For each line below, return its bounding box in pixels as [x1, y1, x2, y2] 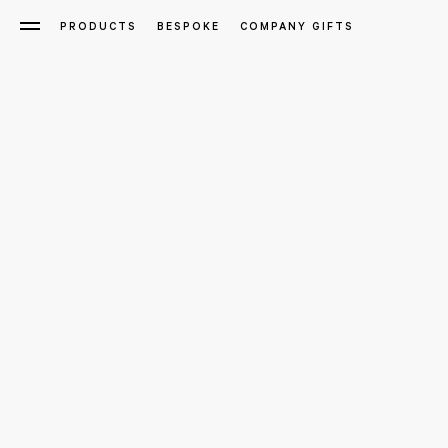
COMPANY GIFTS [240, 22, 354, 34]
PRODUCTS [60, 22, 137, 34]
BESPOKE [157, 22, 220, 34]
